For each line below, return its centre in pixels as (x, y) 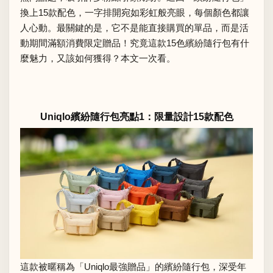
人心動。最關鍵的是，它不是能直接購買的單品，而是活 (134, 27)
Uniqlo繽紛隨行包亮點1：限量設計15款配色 (136, 116)
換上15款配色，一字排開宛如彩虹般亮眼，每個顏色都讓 (135, 12)
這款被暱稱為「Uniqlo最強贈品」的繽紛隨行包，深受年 (133, 266)
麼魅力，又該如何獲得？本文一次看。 (98, 58)
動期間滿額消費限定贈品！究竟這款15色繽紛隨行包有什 (135, 43)
